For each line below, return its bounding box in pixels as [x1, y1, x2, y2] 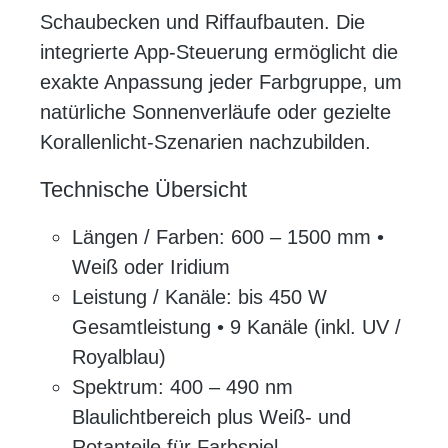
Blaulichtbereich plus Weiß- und [72, 406, 351, 429]
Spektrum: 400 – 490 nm [72, 376, 293, 399]
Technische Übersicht [40, 177, 247, 203]
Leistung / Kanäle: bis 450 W [72, 286, 327, 309]
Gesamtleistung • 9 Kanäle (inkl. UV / [72, 316, 401, 339]
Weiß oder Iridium [72, 256, 230, 279]
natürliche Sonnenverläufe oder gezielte [40, 101, 391, 124]
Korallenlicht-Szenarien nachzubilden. [40, 131, 371, 154]
